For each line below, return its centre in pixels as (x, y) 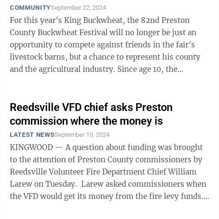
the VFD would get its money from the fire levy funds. (109, 196)
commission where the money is (86, 121)
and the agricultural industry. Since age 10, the (64, 69)
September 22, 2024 (78, 8)
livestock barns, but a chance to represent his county (105, 57)
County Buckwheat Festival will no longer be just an (103, 33)
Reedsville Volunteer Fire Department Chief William (103, 172)
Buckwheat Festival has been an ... (71, 81)
